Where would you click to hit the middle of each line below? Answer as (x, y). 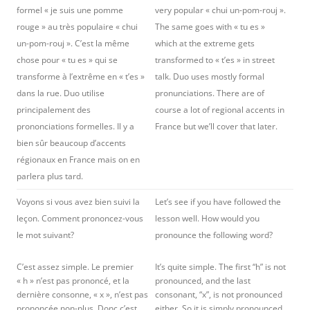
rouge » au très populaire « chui (77, 27)
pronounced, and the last (203, 281)
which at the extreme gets (205, 43)
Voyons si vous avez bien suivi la (78, 202)
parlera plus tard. (50, 176)
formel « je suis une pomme (70, 10)
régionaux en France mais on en (78, 159)
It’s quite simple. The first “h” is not (220, 267)
